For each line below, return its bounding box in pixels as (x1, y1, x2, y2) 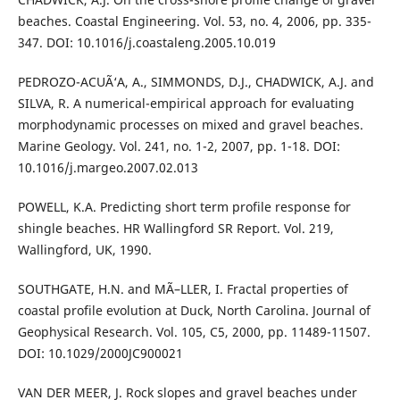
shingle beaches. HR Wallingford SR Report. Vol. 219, (17, 220, 334, 237)
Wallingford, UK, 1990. (17, 241, 152, 259)
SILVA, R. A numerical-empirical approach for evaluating (17, 95, 354, 112)
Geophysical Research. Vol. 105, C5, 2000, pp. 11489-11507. (17, 323, 371, 341)
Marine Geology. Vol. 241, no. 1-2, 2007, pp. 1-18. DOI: (17, 137, 340, 155)
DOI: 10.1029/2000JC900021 (17, 345, 183, 362)
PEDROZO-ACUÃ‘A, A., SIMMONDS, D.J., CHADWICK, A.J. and (17, 73, 374, 91)
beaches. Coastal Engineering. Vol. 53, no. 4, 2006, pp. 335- (17, 12, 371, 30)
